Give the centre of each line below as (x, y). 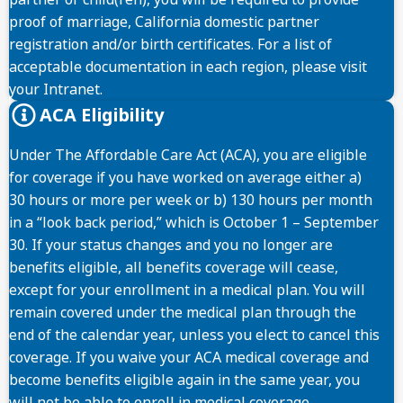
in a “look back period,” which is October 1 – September (194, 222)
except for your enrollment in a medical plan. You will (187, 290)
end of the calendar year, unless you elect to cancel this (194, 335)
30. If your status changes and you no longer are (171, 245)
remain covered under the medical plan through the (183, 312)
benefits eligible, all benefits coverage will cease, (174, 267)
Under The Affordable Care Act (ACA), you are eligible (188, 155)
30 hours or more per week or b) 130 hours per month (191, 200)
